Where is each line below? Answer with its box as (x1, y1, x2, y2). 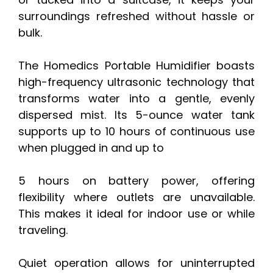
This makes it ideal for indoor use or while (18, 206, 255, 222)
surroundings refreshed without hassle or (18, 9, 255, 24)
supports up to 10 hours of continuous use (18, 124, 255, 140)
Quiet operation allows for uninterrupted (18, 255, 255, 271)
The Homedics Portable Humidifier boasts (18, 58, 255, 74)
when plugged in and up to (18, 140, 164, 156)
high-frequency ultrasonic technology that (18, 74, 255, 90)
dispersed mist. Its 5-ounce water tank (18, 107, 255, 123)
